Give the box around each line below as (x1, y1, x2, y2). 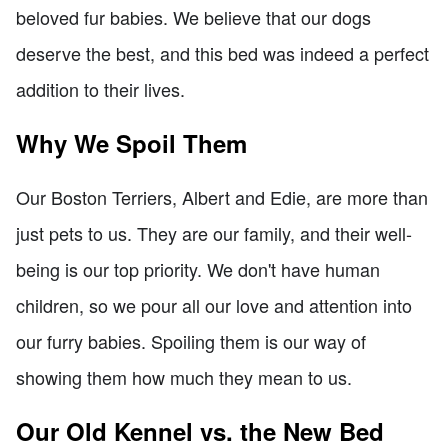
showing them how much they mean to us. (16, 363, 352, 390)
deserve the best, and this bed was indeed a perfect (16, 39, 429, 66)
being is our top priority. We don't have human (16, 255, 380, 282)
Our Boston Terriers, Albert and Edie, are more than (16, 183, 428, 210)
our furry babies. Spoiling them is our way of (16, 327, 366, 354)
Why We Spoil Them (16, 125, 247, 160)
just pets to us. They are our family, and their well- (16, 219, 412, 246)
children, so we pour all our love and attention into (16, 291, 412, 318)
